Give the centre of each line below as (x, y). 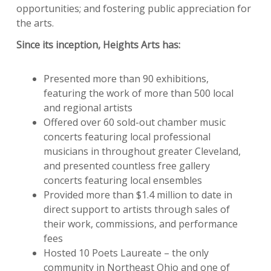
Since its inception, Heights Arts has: (98, 44)
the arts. (35, 23)
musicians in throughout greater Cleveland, (142, 151)
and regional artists (88, 107)
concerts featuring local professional (127, 136)
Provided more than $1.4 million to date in (138, 194)
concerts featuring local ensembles (123, 180)
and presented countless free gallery (127, 165)
